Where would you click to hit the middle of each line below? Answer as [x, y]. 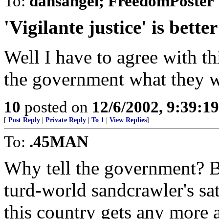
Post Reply [24, 120]
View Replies [128, 120]
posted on [56, 107]
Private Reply [66, 120]
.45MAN [59, 142]
